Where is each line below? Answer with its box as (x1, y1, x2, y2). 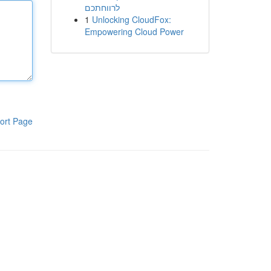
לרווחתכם (84, 1, 120, 13)
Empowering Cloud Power (84, 25, 184, 38)
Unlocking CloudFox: (91, 13, 171, 25)
